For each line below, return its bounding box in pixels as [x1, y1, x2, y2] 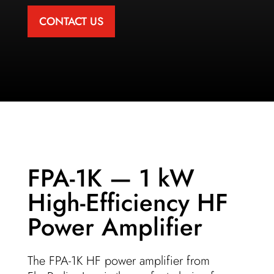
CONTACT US [39, 13, 103, 29]
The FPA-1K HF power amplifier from [27, 252, 210, 270]
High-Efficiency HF [27, 185, 228, 220]
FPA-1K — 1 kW [27, 160, 194, 196]
